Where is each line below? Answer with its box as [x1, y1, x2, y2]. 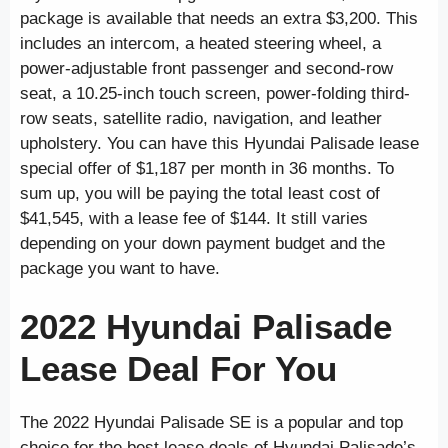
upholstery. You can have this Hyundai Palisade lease [20, 133, 419, 153]
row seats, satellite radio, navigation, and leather [20, 108, 382, 128]
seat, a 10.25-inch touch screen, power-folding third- [20, 83, 410, 103]
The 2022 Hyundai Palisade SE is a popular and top [20, 413, 403, 433]
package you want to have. [20, 258, 220, 278]
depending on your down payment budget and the [20, 233, 385, 253]
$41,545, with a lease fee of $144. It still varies [20, 208, 368, 228]
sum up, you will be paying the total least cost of [20, 183, 380, 203]
